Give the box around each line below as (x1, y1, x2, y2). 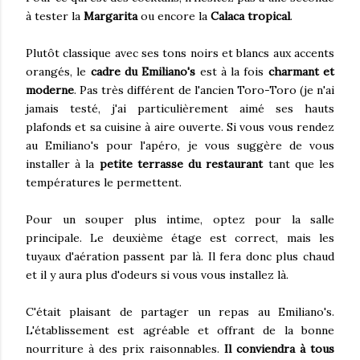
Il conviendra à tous (223, 342, 334, 356)
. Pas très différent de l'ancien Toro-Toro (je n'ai (74, 83, 334, 97)
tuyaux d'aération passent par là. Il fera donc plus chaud (26, 249, 334, 264)
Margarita (84, 9, 137, 23)
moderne (26, 83, 74, 97)
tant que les (263, 157, 335, 171)
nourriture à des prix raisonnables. (26, 342, 224, 356)
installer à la (26, 157, 100, 171)
